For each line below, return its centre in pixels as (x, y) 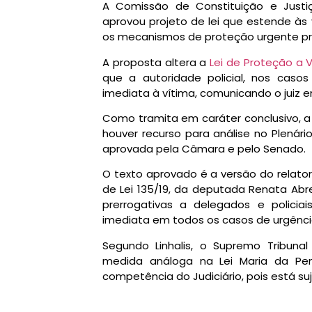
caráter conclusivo (250, 118)
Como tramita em (153, 118)
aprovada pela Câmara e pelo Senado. (204, 148)
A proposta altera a (156, 62)
